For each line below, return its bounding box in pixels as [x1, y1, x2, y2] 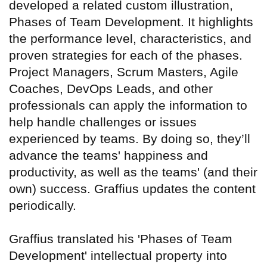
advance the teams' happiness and [9, 148, 208, 163]
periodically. [9, 198, 76, 213]
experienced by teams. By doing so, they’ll [9, 132, 250, 146]
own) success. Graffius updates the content [9, 182, 256, 196]
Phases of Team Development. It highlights [9, 15, 253, 29]
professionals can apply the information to [9, 98, 247, 113]
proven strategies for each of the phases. [9, 48, 243, 63]
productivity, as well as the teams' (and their [9, 165, 257, 179]
